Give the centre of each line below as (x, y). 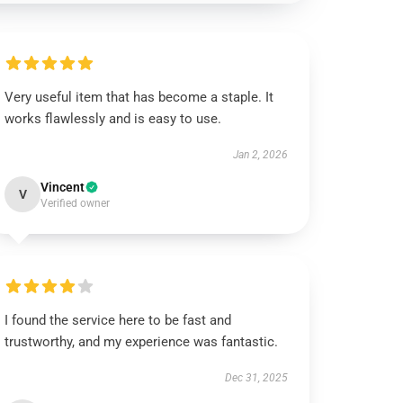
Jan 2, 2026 (260, 155)
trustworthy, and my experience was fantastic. (142, 342)
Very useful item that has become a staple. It (139, 97)
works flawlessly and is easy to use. (115, 119)
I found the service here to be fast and (118, 320)
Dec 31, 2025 (256, 378)
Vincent (63, 187)
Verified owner (76, 203)
